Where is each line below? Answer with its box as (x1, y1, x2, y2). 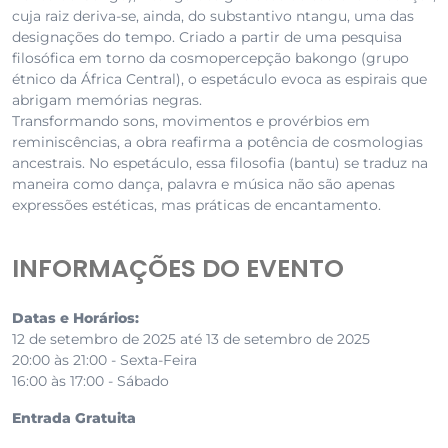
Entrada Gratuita (12, 409, 136, 428)
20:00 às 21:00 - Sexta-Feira (12, 351, 197, 370)
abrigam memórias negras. (12, 91, 202, 110)
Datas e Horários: (12, 309, 139, 328)
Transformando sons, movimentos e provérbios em (12, 112, 370, 131)
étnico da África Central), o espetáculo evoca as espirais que (12, 70, 427, 89)
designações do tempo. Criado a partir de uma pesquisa (12, 28, 402, 47)
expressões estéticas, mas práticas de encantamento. (12, 196, 381, 215)
